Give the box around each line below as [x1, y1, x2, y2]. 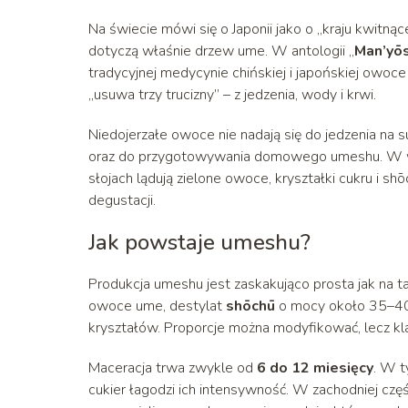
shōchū [226, 295, 275, 316]
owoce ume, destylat [88, 295, 226, 316]
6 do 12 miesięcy [257, 357, 373, 378]
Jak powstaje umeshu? [88, 227, 311, 257]
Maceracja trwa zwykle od [88, 357, 257, 378]
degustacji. [88, 189, 156, 210]
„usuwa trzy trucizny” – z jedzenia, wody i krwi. [88, 84, 376, 105]
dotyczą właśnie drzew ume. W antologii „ [88, 40, 354, 61]
